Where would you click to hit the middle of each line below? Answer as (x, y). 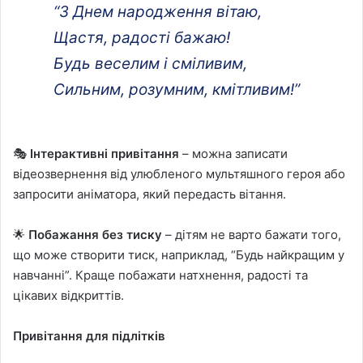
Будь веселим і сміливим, (150, 63)
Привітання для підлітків (89, 335)
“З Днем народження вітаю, (158, 11)
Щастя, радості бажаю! (142, 37)
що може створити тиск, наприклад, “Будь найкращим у (179, 254)
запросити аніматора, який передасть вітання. (149, 194)
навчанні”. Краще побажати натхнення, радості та (160, 275)
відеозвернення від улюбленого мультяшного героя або (179, 173)
